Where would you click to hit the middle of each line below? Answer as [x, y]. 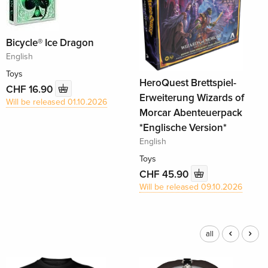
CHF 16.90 [31, 89]
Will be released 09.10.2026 [191, 187]
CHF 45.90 [165, 174]
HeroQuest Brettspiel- [188, 83]
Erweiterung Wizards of [191, 98]
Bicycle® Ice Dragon [50, 43]
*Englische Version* [183, 128]
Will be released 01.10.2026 [57, 102]
